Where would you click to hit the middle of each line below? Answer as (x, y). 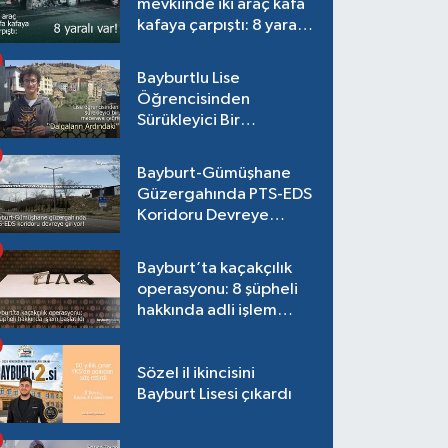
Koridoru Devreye (203, 215)
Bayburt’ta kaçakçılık (215, 268)
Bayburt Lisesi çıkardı (215, 395)
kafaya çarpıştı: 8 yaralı (221, 25)
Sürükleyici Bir (189, 120)
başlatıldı (172, 331)
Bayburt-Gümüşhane (214, 173)
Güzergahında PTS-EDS (225, 194)
